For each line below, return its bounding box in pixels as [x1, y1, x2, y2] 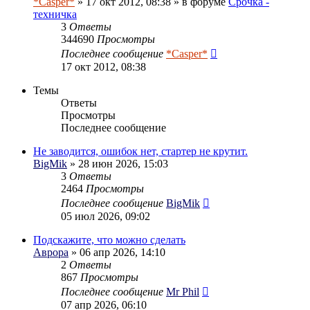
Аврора [33, 246, 69, 258]
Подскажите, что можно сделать [33, 233, 185, 246]
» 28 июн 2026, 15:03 [67, 157, 168, 170]
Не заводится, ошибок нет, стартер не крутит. [33, 145, 248, 157]
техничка [33, 8, 77, 20]
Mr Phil [166, 285, 199, 298]
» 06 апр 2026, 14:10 [69, 246, 165, 258]
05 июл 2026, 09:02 [61, 210, 150, 222]
